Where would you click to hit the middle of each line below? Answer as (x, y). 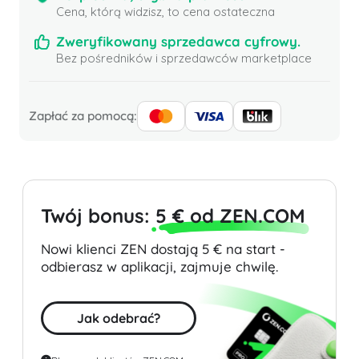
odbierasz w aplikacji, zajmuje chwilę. (159, 267)
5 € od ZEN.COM (230, 216)
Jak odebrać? (119, 319)
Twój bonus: (98, 216)
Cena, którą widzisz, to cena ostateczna (165, 12)
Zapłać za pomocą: (83, 116)
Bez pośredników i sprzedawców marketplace (184, 58)
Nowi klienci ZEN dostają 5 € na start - (163, 249)
